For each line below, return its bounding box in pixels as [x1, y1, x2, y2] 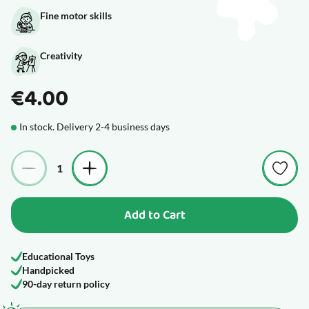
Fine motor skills [40, 10, 112, 21]
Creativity [40, 50, 82, 61]
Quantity [10, 151, 54, 164]
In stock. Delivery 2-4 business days [19, 121, 170, 132]
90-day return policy [22, 278, 110, 290]
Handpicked [22, 264, 74, 276]
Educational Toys [22, 250, 94, 262]
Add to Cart [123, 206, 186, 225]
